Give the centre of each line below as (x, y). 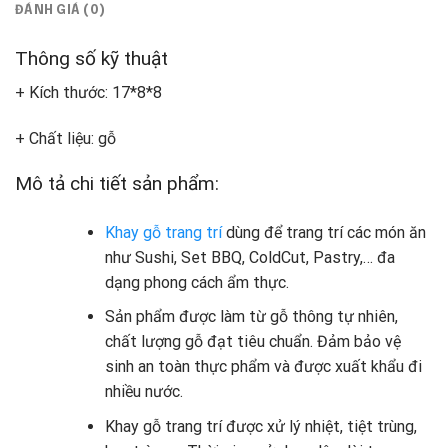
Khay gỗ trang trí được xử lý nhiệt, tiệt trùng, (260, 426)
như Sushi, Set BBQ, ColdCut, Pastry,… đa (249, 257)
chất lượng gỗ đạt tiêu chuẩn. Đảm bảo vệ (252, 342)
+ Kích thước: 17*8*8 (88, 93)
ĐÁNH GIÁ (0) (60, 10)
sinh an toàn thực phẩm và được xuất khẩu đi (263, 367)
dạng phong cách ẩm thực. (196, 282)
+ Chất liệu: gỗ (65, 138)
